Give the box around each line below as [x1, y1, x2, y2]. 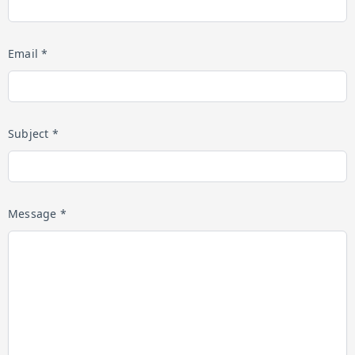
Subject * [8, 126, 59, 141]
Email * [8, 46, 48, 61]
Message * [8, 206, 67, 221]
